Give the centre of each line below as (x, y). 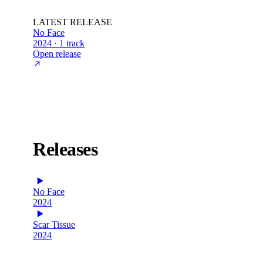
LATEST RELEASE (73, 22)
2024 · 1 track (59, 43)
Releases (65, 149)
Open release (57, 53)
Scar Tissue (54, 224)
